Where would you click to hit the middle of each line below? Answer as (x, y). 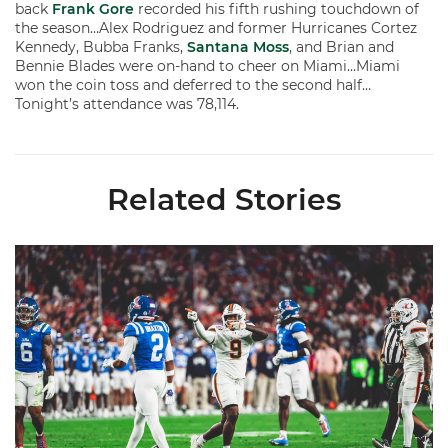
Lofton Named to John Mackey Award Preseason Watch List (224, 252)
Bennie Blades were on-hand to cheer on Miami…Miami (207, 66)
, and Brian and (341, 47)
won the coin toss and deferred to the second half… (193, 85)
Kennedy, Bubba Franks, (101, 47)
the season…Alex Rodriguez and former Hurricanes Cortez (216, 28)
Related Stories (224, 199)
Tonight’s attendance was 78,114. (127, 104)
